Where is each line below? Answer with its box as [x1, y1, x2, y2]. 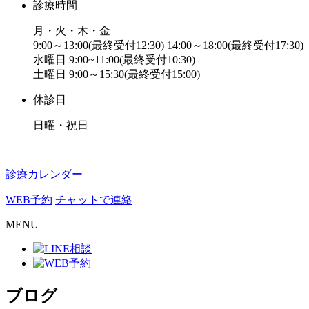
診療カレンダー [6, 168, 83, 180]
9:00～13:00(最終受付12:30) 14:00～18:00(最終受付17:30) [33, 39, 303, 51]
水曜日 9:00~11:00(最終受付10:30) [33, 53, 195, 66]
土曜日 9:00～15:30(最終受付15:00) [33, 68, 200, 80]
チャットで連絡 [55, 193, 132, 206]
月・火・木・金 [33, 24, 110, 37]
